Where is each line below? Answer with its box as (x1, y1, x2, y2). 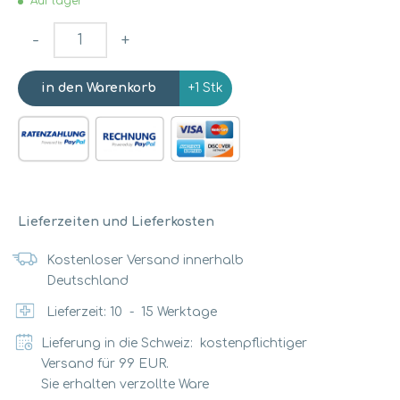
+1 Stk (188, 81, 223, 95)
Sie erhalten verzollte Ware (41, 378, 210, 392)
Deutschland (46, 274, 129, 288)
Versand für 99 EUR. (41, 357, 170, 371)
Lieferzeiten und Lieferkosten (18, 215, 214, 229)
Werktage (157, 305, 217, 320)
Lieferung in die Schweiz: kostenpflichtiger (41, 337, 308, 351)
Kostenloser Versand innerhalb (46, 254, 244, 268)
